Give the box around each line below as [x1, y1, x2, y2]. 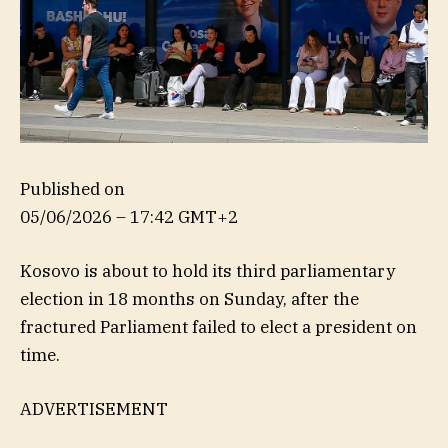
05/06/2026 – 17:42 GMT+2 [20, 205, 238, 228]
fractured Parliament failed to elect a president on [20, 315, 417, 338]
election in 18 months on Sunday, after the [20, 287, 359, 310]
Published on [20, 177, 125, 200]
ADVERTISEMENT [20, 397, 168, 420]
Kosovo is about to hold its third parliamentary [20, 259, 395, 282]
